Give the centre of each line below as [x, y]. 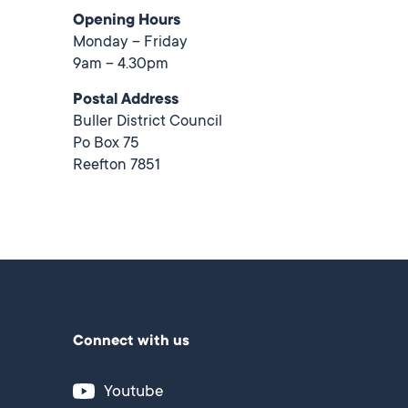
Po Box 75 [106, 144]
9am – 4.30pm [121, 65]
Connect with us [131, 342]
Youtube [134, 393]
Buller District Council [148, 122]
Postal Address [126, 101]
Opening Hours [127, 21]
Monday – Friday [130, 43]
